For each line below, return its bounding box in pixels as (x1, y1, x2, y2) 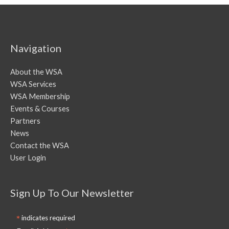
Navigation (10, 42, 61, 55)
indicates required (20, 214, 76, 222)
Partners (10, 117, 40, 126)
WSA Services (10, 80, 56, 89)
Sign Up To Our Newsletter (10, 187, 134, 199)
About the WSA (10, 67, 62, 77)
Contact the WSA (10, 141, 69, 150)
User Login (10, 153, 46, 163)
